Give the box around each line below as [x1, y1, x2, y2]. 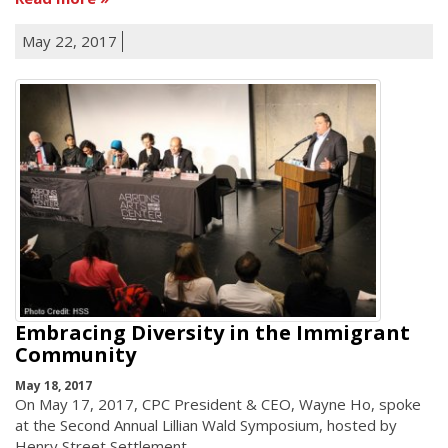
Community [15, 341, 136, 369]
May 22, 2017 [22, 30, 117, 51]
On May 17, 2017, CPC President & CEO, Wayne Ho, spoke [15, 393, 421, 414]
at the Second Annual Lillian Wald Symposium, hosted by [15, 414, 397, 435]
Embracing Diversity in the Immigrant [15, 319, 410, 347]
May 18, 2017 [15, 376, 92, 394]
